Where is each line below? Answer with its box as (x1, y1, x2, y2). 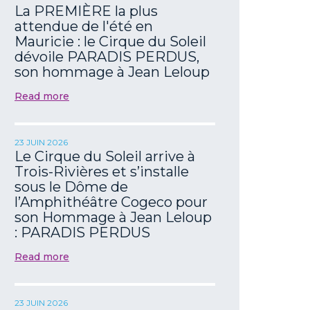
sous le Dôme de (15, 178, 128, 195)
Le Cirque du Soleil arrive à (15, 147, 195, 165)
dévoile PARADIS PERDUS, (15, 48, 199, 65)
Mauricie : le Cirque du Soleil (15, 33, 206, 50)
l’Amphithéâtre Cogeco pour (15, 193, 208, 210)
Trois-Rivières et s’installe (15, 163, 189, 180)
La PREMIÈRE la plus (15, 2, 158, 19)
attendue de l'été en (15, 17, 153, 35)
